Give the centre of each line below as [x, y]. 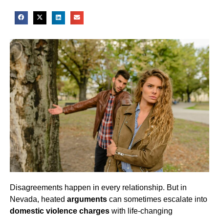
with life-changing [141, 211]
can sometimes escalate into [157, 199]
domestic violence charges [60, 211]
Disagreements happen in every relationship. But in [98, 188]
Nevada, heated [38, 199]
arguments [87, 199]
